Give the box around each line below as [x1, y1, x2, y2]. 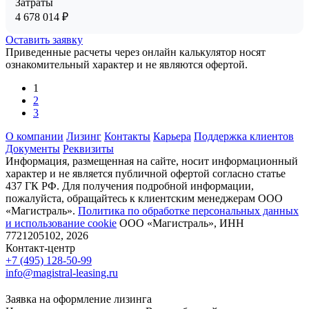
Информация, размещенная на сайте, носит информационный [6, 154, 298, 167]
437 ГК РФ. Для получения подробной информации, [6, 179, 254, 192]
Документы [6, 142, 60, 154]
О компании [6, 130, 63, 142]
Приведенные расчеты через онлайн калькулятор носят [6, 46, 266, 58]
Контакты [104, 130, 150, 142]
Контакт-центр [6, 241, 75, 254]
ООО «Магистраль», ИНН [119, 217, 244, 229]
